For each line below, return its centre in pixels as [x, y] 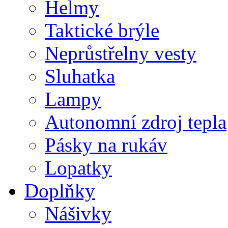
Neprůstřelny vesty [121, 53]
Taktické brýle [102, 30]
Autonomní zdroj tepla [136, 122]
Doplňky [60, 191]
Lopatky [78, 168]
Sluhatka [80, 76]
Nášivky [78, 213]
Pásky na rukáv [106, 145]
